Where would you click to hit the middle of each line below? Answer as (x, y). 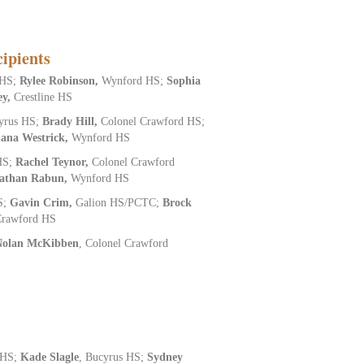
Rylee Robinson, (61, 80)
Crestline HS (43, 97)
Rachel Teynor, (54, 162)
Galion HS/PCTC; (119, 202)
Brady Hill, (72, 121)
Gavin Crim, (43, 202)
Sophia (184, 80)
